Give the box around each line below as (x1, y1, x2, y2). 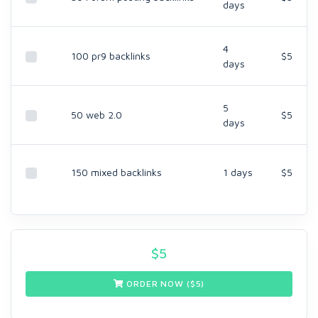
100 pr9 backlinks (71, 50, 150, 62)
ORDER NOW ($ (124, 278, 196, 289)
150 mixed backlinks (71, 166, 162, 178)
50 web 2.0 (71, 109, 122, 121)
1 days (223, 166, 253, 178)
